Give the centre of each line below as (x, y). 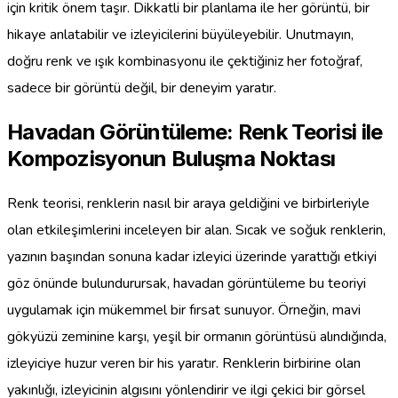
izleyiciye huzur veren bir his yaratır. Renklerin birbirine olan (184, 363)
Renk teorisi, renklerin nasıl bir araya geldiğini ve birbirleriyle (188, 203)
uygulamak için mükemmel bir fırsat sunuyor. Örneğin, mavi (184, 310)
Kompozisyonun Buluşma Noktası (171, 159)
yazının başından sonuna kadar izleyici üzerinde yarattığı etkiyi (192, 256)
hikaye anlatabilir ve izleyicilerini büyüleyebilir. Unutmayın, (180, 35)
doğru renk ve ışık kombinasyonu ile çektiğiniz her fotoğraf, (185, 62)
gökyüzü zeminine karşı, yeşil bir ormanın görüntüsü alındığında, (197, 336)
